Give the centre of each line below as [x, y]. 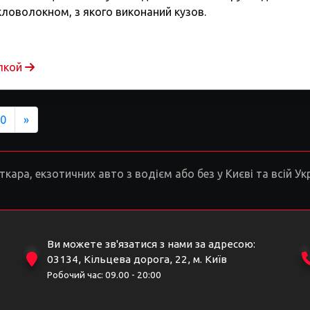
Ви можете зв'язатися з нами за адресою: [151, 244]
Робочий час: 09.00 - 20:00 [104, 275]
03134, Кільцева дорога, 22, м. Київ [137, 259]
